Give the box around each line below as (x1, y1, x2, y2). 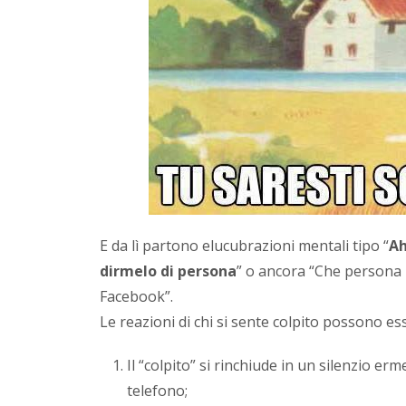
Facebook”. (100, 285, 174, 306)
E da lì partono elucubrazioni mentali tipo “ (100, 235, 390, 256)
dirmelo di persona (100, 260, 237, 281)
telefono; (127, 380, 188, 401)
